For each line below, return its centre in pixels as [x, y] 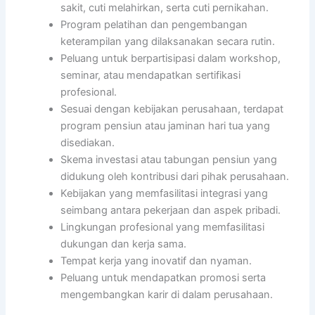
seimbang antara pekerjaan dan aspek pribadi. [171, 211]
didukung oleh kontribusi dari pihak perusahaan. [175, 177]
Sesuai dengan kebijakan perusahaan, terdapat [172, 109]
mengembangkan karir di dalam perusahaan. [167, 295]
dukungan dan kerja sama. [124, 244]
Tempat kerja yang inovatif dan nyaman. [156, 261]
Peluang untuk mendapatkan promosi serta [163, 278]
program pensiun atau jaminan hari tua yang [166, 126]
